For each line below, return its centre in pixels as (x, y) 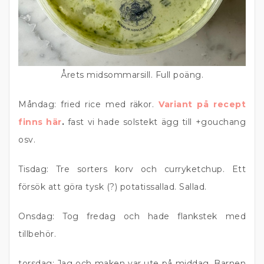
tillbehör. (37, 234)
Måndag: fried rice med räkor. (89, 104)
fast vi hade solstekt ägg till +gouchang (155, 122)
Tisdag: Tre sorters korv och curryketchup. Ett (132, 169)
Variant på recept (202, 104)
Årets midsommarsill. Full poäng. (132, 75)
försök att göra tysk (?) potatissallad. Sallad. (113, 187)
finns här (40, 122)
